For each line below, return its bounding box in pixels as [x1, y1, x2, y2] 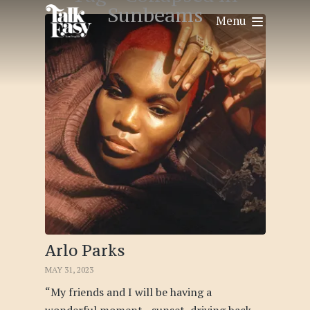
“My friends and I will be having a [44, 284, 212, 300]
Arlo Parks [44, 240, 125, 260]
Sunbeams [107, 3, 203, 28]
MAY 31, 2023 [44, 264, 93, 275]
